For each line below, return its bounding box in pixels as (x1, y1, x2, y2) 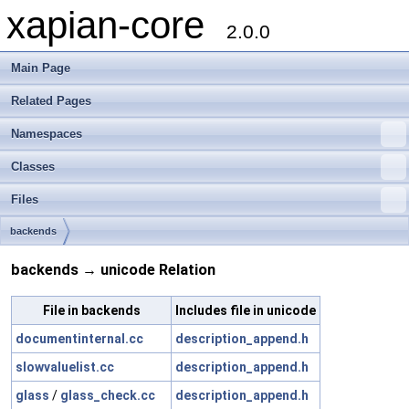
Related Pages (11, 94, 91, 108)
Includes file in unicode (175, 302, 316, 318)
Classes (11, 160, 55, 173)
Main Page (11, 61, 70, 75)
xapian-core (6, 4, 226, 47)
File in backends (42, 302, 141, 318)
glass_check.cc (60, 387, 155, 403)
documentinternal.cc (16, 330, 143, 346)
